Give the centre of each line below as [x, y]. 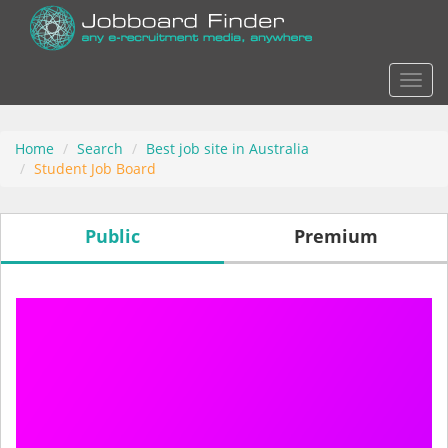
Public [112, 236]
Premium [335, 236]
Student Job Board [95, 168]
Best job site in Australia [227, 148]
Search [100, 148]
